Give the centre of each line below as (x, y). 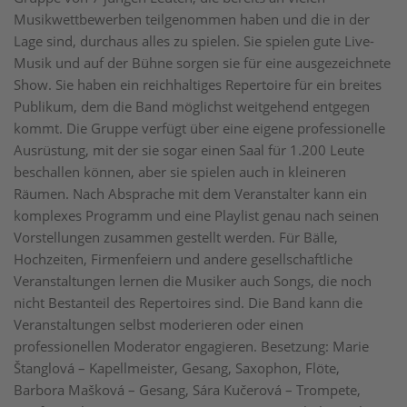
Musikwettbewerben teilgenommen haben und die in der (192, 19)
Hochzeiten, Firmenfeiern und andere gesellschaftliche (183, 259)
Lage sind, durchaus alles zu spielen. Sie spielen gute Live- (194, 41)
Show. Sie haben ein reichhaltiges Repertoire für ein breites (198, 84)
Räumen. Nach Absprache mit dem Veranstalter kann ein (190, 194)
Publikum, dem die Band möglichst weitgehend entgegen (192, 106)
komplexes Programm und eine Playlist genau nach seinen (196, 215)
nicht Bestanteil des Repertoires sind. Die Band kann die (188, 303)
